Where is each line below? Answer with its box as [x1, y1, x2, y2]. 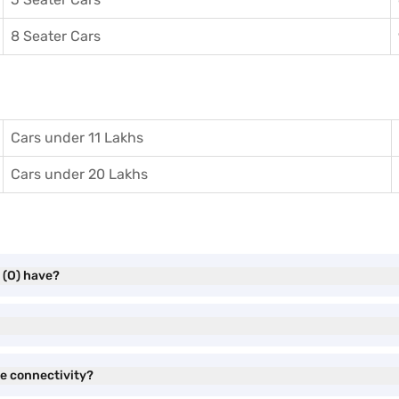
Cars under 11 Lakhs [11, 129, 143, 146]
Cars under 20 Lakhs [11, 166, 148, 183]
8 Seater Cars [11, 28, 101, 45]
